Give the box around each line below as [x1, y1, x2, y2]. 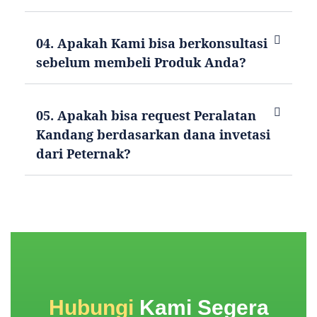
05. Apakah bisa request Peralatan [36, 106, 256, 124]
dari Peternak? [36, 144, 131, 162]
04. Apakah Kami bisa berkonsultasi [36, 34, 267, 52]
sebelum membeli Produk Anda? [36, 53, 246, 71]
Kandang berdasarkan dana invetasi [36, 125, 270, 143]
